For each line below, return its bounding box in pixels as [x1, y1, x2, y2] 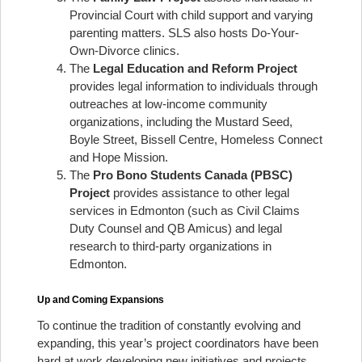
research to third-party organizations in [69, 239, 271, 253]
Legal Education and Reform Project [93, 61, 297, 75]
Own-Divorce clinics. [69, 44, 179, 57]
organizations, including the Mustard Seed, [69, 115, 293, 128]
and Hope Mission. [69, 150, 168, 164]
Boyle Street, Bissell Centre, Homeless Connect [69, 133, 322, 146]
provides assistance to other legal [110, 186, 289, 200]
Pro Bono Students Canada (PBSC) [93, 168, 293, 182]
